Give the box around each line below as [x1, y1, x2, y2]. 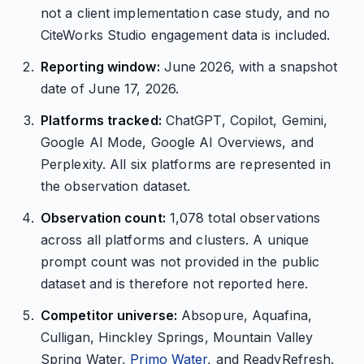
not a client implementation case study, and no [40, 5, 331, 21]
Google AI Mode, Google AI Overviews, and [40, 134, 314, 150]
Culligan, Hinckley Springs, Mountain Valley [40, 329, 314, 345]
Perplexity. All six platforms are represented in [40, 156, 331, 172]
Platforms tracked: [40, 112, 162, 128]
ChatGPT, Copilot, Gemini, [161, 112, 328, 128]
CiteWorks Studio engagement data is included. [40, 27, 331, 43]
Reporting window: [40, 58, 160, 75]
